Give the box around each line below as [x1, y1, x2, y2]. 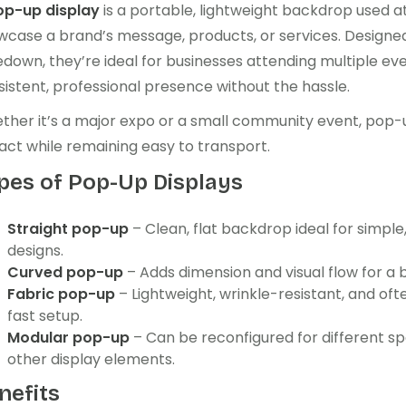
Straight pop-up [7, 218, 129, 239]
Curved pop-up [7, 262, 123, 283]
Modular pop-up [7, 327, 130, 348]
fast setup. [7, 305, 82, 326]
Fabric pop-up [7, 284, 115, 304]
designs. [7, 240, 63, 261]
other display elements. [7, 349, 175, 370]
